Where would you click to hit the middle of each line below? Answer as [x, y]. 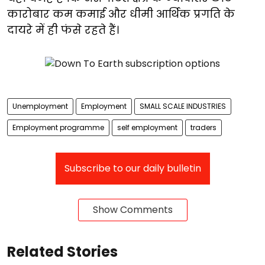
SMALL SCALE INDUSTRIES [183, 106]
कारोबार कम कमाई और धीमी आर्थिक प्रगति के [121, 14]
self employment [147, 127]
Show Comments [132, 209]
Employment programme [58, 127]
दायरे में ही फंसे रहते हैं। [63, 30]
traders [203, 127]
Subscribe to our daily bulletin [132, 168]
